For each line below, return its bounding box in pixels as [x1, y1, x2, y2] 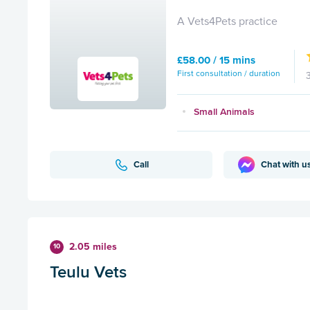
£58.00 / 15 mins [177, 53, 255, 66]
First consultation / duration [177, 68, 280, 79]
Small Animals [194, 104, 255, 119]
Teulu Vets [50, 259, 127, 284]
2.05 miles [69, 241, 117, 253]
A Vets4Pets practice [177, 15, 277, 29]
